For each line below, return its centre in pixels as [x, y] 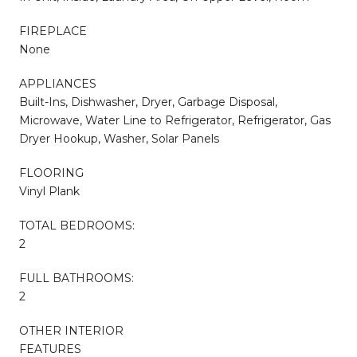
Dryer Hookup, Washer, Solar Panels [119, 138]
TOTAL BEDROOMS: [77, 225]
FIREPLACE [53, 31]
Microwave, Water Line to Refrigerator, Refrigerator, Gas [175, 120]
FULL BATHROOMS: [76, 278]
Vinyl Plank [49, 191]
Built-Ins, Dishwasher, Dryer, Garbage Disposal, [148, 102]
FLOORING [51, 173]
